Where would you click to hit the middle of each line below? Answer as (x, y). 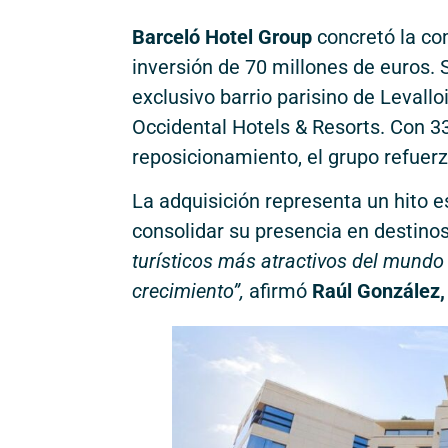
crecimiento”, (188, 291)
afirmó (278, 291)
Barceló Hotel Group (222, 36)
